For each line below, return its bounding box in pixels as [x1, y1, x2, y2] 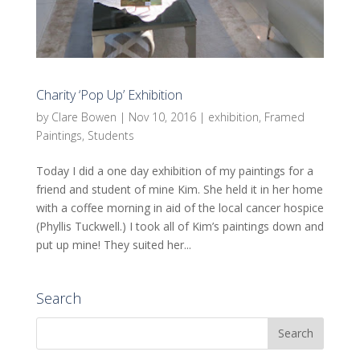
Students [87, 127, 134, 143]
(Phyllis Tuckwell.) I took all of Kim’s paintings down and [35, 218, 324, 234]
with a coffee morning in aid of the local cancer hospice [35, 199, 324, 215]
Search [35, 288, 81, 308]
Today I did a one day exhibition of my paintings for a [35, 162, 313, 178]
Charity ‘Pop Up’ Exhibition [35, 85, 182, 104]
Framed [264, 108, 305, 125]
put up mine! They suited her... [35, 236, 191, 252]
